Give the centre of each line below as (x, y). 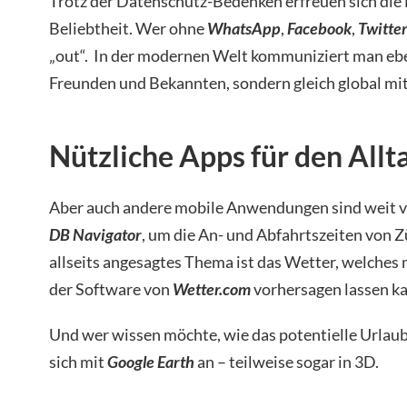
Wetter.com (212, 288)
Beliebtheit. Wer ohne (128, 28)
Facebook (319, 28)
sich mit (78, 361)
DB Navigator (95, 234)
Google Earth (151, 361)
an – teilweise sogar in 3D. (287, 361)
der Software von (111, 288)
